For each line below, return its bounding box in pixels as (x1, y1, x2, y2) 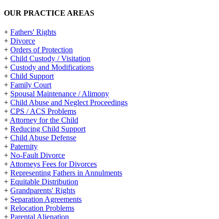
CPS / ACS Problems (10, 107, 76, 116)
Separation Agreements (10, 195, 82, 204)
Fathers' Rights (10, 28, 56, 37)
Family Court (10, 81, 51, 89)
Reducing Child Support (10, 125, 86, 133)
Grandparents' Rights (10, 186, 75, 195)
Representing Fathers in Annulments (10, 169, 122, 177)
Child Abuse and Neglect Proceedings (10, 98, 128, 107)
